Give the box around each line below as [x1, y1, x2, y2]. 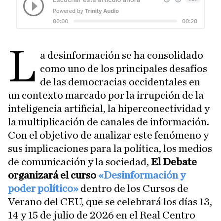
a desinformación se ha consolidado [40, 50, 204, 61]
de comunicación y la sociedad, [8, 156, 149, 168]
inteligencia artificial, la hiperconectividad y [8, 103, 210, 114]
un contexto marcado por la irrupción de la [8, 90, 204, 101]
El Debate [149, 156, 197, 168]
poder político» [8, 183, 78, 194]
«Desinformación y [98, 170, 185, 181]
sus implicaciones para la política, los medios [8, 143, 212, 154]
